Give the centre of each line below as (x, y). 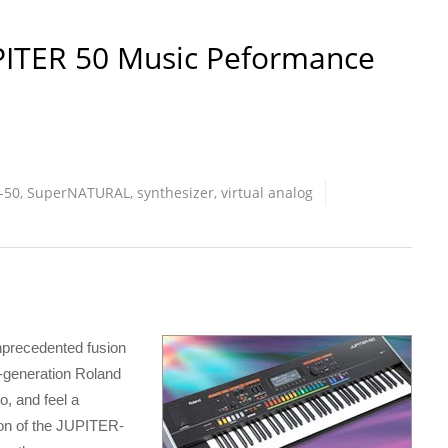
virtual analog (267, 193)
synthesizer (175, 193)
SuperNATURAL (78, 193)
